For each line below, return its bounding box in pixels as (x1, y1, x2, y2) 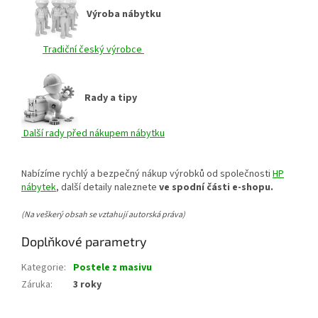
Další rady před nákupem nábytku (21, 126, 165, 141)
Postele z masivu (73, 260, 152, 275)
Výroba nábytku (87, 6, 165, 21)
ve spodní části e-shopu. (159, 180, 273, 194)
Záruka (21, 277, 50, 292)
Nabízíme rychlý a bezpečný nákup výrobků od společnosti (21, 166, 273, 181)
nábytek (21, 180, 56, 194)
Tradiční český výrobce (43, 42, 144, 57)
